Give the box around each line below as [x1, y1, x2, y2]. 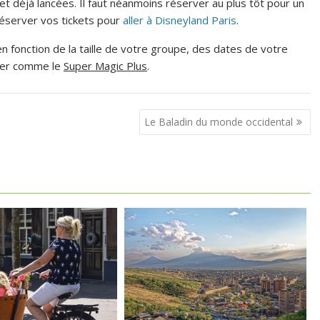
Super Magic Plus [64, 58, 147, 73]
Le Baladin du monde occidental [144, 115, 293, 129]
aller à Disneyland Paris [123, 12, 236, 27]
